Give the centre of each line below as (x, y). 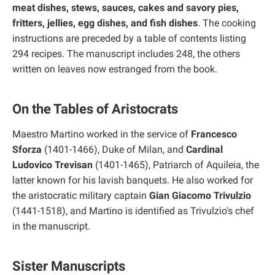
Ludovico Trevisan (52, 165)
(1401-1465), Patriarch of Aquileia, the (176, 165)
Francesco (214, 134)
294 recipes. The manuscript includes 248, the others (126, 54)
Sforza (27, 149)
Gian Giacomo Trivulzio (200, 196)
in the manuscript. (51, 226)
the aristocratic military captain (81, 196)
